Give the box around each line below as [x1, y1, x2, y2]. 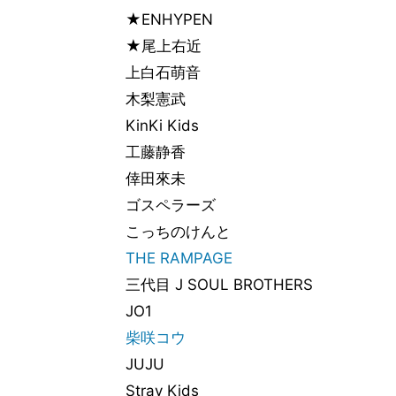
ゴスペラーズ [126, 196, 216, 214]
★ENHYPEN [126, 11, 213, 28]
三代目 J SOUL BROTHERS [126, 276, 313, 293]
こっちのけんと [126, 223, 231, 240]
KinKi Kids [126, 117, 199, 134]
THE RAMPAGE [126, 249, 232, 267]
